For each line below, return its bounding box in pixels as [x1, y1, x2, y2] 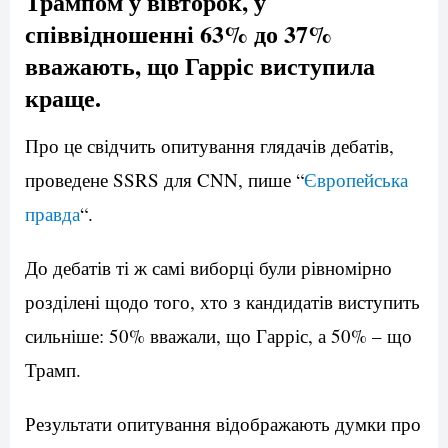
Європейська [304, 167, 408, 193]
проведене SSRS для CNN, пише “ [25, 167, 304, 193]
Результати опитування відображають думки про [25, 411, 421, 437]
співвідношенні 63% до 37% [25, 16, 332, 52]
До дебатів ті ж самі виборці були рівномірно [25, 255, 392, 281]
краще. [25, 80, 101, 116]
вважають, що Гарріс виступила [25, 48, 375, 84]
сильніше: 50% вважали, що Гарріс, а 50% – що [25, 323, 412, 349]
